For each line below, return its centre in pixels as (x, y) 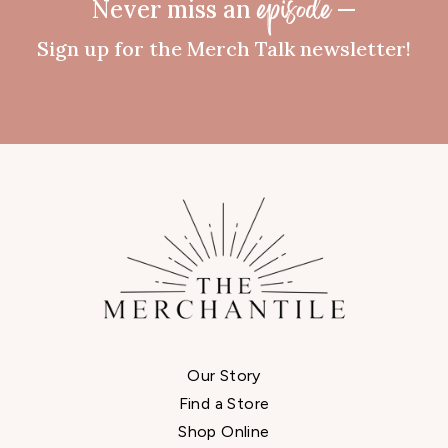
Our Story (224, 376)
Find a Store (224, 404)
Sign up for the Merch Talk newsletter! (224, 48)
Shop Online (224, 432)
